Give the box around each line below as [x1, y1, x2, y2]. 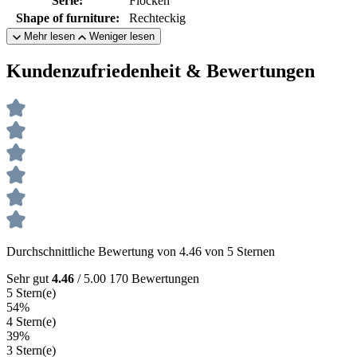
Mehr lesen [24, 30, 75, 43]
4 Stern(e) [6, 314, 56, 328]
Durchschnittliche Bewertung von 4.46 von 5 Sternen [6, 244, 275, 258]
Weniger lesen [89, 30, 155, 43]
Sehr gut [6, 271, 52, 285]
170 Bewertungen [109, 271, 199, 285]
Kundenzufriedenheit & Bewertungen [6, 61, 315, 81]
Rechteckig [129, 11, 186, 25]
